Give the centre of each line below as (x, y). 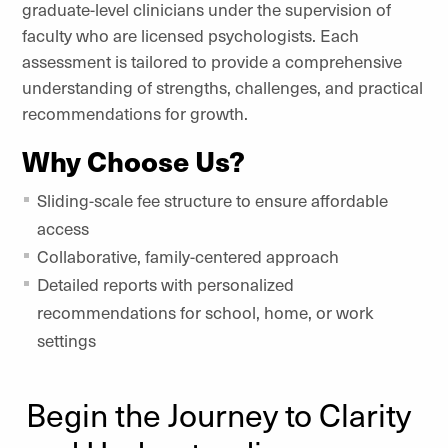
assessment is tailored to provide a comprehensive (212, 61)
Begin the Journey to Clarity (218, 414)
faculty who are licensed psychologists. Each (190, 35)
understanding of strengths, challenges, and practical (222, 87)
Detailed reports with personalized (165, 284)
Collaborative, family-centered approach (188, 256)
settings (66, 340)
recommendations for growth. (135, 113)
